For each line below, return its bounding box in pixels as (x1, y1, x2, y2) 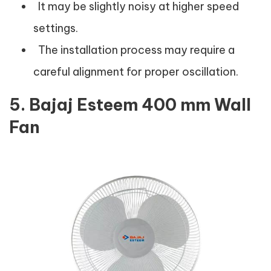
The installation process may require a (33, 43, 235, 57)
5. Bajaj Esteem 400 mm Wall (9, 94, 251, 115)
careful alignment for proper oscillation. (33, 65, 238, 79)
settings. (33, 21, 78, 35)
